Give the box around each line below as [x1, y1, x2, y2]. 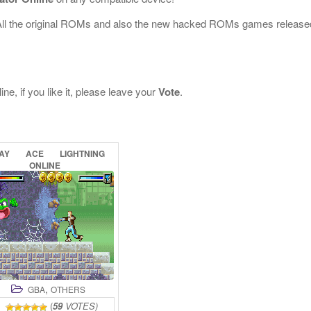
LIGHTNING [60, 147, 105, 160]
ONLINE [28, 159, 60, 171]
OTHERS [50, 283, 85, 295]
